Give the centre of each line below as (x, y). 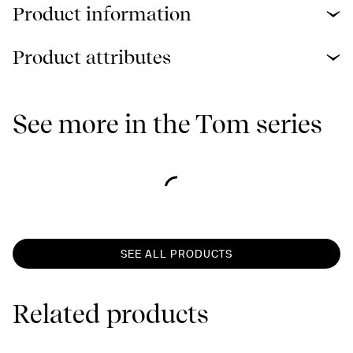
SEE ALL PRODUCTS (176, 254)
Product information (102, 14)
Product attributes (92, 57)
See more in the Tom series (167, 124)
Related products (111, 314)
